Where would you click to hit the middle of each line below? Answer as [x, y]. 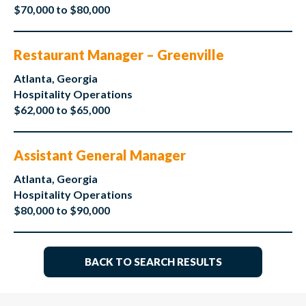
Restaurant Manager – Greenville [119, 55]
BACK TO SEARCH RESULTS [153, 262]
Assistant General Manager [100, 155]
